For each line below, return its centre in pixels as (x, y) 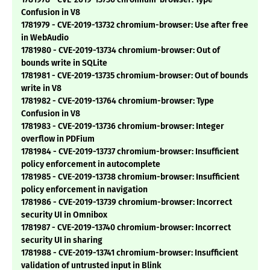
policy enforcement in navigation (84, 190)
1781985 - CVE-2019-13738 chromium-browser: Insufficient (130, 177)
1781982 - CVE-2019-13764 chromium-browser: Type (118, 101)
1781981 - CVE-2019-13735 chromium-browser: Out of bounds (135, 76)
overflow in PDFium (58, 139)
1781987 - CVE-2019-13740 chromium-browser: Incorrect (126, 228)
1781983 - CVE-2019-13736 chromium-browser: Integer (123, 127)
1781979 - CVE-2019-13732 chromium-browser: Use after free (135, 25)
